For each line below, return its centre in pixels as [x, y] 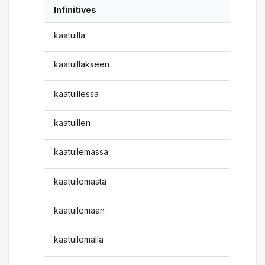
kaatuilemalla [79, 240]
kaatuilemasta [80, 181]
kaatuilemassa [81, 152]
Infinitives [75, 10]
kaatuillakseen [82, 64]
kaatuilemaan [80, 210]
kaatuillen [72, 122]
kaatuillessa [77, 93]
